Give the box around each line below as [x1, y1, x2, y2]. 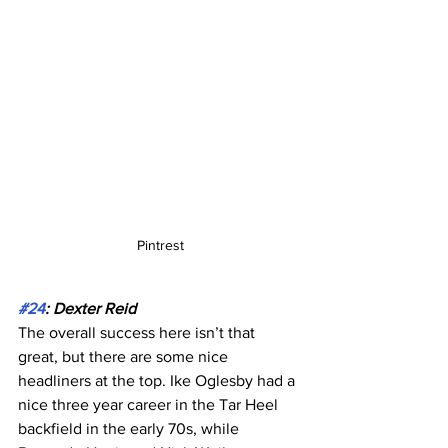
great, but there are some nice [18, 347, 232, 365]
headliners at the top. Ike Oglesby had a [18, 371, 299, 389]
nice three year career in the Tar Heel [18, 395, 282, 413]
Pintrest [136, 236, 184, 253]
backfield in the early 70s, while [18, 419, 243, 437]
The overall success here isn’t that [18, 323, 259, 341]
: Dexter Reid [45, 299, 136, 317]
